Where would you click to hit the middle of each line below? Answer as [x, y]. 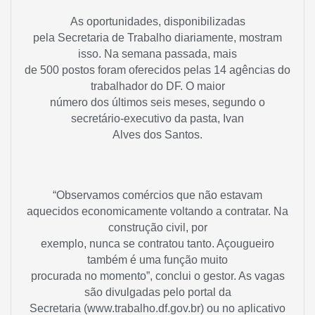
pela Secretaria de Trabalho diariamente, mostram [157, 38]
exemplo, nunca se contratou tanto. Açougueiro [157, 243]
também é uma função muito [157, 259]
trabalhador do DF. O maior [157, 86]
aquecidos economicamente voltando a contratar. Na [157, 211]
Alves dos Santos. [157, 135]
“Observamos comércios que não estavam [157, 195]
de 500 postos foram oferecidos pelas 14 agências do [157, 70]
